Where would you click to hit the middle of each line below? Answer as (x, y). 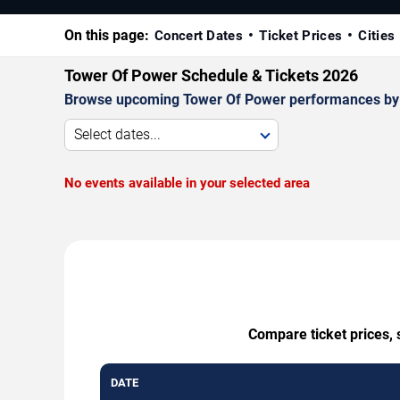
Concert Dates (199, 35)
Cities (377, 35)
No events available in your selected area (187, 183)
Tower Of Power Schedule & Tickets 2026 (211, 75)
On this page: (107, 35)
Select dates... (117, 134)
